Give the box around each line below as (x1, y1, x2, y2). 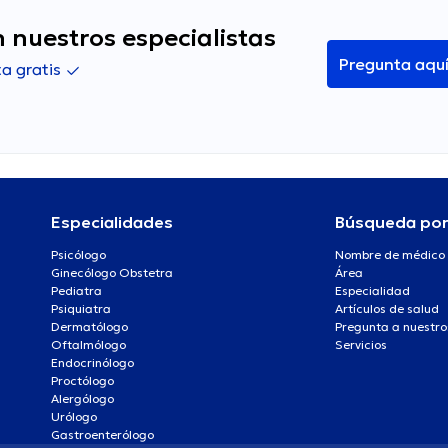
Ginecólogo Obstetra (50, 265, 173, 281)
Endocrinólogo (50, 355, 134, 371)
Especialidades (50, 212, 173, 233)
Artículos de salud (334, 301, 439, 317)
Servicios (334, 337, 387, 353)
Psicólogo (50, 247, 106, 263)
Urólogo (50, 409, 97, 425)
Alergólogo (50, 391, 114, 407)
